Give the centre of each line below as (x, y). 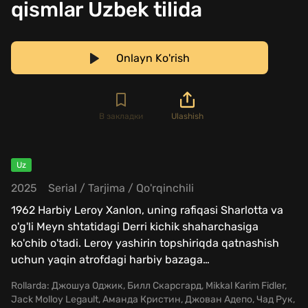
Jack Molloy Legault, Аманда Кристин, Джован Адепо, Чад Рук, (153, 300)
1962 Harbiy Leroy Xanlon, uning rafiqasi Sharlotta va (147, 210)
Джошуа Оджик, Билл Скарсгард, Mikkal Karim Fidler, (168, 286)
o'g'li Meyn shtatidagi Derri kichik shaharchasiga (135, 227)
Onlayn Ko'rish (153, 58)
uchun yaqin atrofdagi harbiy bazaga (107, 260)
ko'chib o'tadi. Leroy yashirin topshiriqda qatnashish (145, 243)
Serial (63, 188)
